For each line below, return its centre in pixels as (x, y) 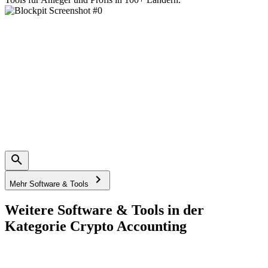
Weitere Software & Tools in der (104, 210)
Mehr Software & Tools (50, 184)
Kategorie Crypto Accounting (96, 226)
